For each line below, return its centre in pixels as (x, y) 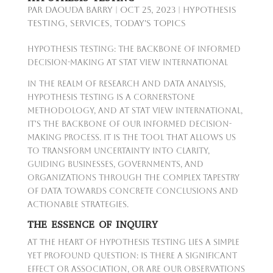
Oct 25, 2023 (147, 9)
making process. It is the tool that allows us (131, 137)
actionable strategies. (78, 204)
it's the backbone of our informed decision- (129, 124)
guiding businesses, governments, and (115, 164)
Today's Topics (150, 23)
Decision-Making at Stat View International (127, 62)
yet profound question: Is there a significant (132, 255)
